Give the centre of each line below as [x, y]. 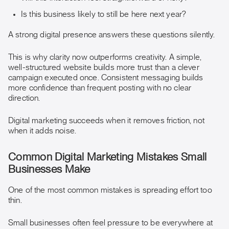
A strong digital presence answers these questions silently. [112, 35]
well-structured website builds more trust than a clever [104, 67]
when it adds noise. [42, 131]
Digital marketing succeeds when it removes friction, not [106, 121]
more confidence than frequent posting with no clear [100, 88]
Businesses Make [49, 169]
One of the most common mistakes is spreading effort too [110, 190]
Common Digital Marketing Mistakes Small [108, 157]
